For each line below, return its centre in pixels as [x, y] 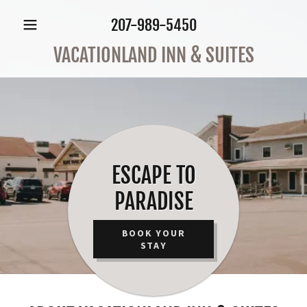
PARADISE [153, 201]
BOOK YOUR [153, 233]
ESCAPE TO [153, 175]
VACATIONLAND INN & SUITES [153, 55]
